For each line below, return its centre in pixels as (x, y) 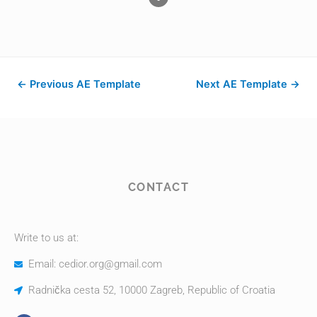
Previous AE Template (83, 84)
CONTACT (158, 188)
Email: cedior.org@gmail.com (95, 264)
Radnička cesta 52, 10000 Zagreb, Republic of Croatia (152, 290)
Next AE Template (243, 84)
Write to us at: (46, 238)
